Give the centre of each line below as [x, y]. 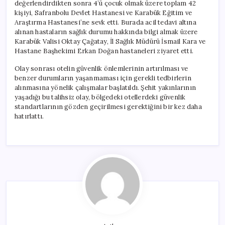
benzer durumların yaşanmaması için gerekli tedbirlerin [103, 78]
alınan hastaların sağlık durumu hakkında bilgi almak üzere [106, 32]
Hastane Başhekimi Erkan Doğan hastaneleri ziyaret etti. [104, 51]
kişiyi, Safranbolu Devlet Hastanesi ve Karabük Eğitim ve [103, 13]
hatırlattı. [29, 116]
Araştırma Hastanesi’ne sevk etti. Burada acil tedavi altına [105, 22]
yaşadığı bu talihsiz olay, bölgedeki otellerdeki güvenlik [100, 97]
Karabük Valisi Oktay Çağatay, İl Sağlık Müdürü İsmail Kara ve [110, 41]
